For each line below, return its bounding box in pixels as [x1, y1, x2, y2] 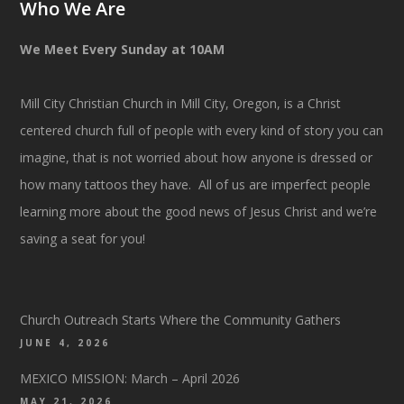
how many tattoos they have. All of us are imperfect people [20, 175, 372, 193]
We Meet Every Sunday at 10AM [20, 40, 225, 58]
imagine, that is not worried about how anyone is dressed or [20, 148, 373, 166]
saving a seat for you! [20, 229, 146, 247]
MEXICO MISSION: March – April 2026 [20, 369, 241, 387]
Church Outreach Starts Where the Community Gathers [20, 310, 342, 328]
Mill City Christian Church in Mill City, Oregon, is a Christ [20, 94, 342, 112]
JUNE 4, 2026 [20, 335, 111, 349]
